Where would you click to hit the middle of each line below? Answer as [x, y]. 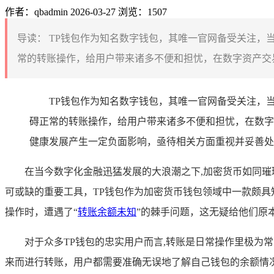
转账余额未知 [107, 212]
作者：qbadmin [36, 12]
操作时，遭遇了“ [41, 212]
